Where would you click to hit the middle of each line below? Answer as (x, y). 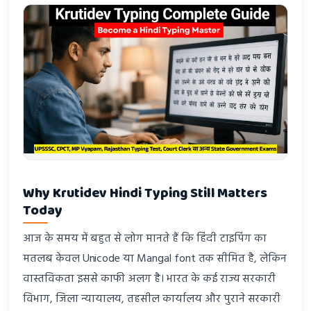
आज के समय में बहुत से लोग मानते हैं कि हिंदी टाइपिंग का (145, 238)
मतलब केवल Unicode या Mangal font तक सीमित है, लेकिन (155, 259)
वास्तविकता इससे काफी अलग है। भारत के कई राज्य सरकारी (150, 279)
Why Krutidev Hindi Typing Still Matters (145, 194)
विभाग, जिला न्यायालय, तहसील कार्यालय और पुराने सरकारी (152, 299)
